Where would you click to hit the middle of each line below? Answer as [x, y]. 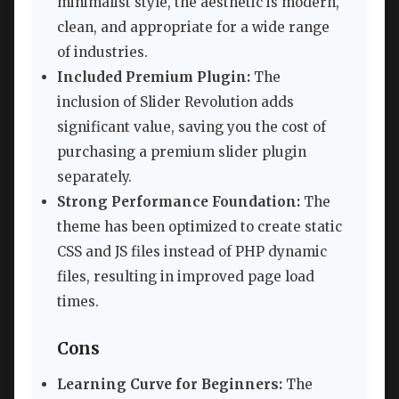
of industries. [102, 52]
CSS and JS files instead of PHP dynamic [192, 251]
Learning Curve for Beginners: [170, 385]
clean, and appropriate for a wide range [193, 27]
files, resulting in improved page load [186, 276]
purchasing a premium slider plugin [182, 151]
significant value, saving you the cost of [191, 126]
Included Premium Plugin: [154, 77]
